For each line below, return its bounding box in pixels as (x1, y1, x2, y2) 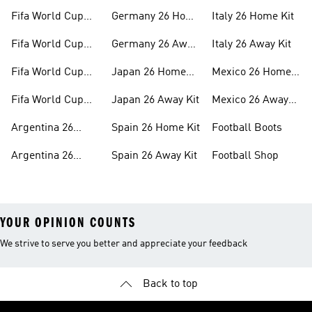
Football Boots (212, 123, 282, 134)
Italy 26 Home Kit (212, 11, 294, 22)
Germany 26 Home (111, 11, 201, 22)
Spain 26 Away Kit (111, 150, 197, 162)
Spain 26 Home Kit (111, 123, 200, 134)
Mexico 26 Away (212, 95, 288, 106)
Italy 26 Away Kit (212, 39, 291, 50)
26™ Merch (11, 28, 65, 39)
